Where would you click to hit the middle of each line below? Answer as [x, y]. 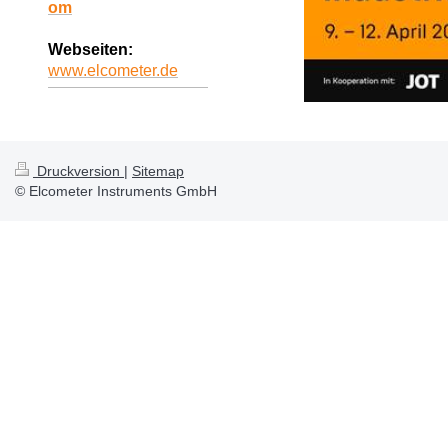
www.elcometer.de [113, 71]
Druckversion [78, 171]
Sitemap [158, 171]
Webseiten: [90, 50]
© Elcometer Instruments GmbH [116, 191]
